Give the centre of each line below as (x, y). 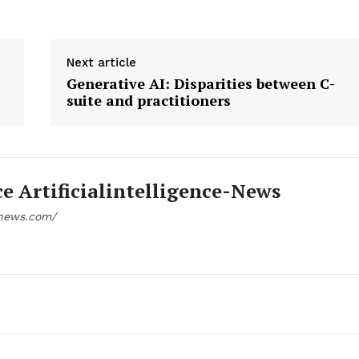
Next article (102, 63)
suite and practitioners (149, 101)
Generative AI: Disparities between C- (201, 84)
